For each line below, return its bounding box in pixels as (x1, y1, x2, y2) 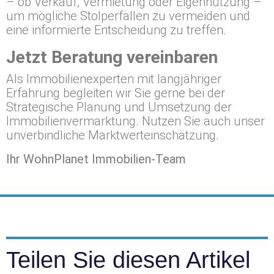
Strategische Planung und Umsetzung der (6, 100, 232, 114)
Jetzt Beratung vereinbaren (6, 47, 218, 67)
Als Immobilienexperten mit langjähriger (6, 72, 221, 86)
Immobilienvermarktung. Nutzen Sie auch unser (6, 114, 265, 128)
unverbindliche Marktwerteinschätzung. (6, 128, 219, 143)
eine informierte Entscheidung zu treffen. (6, 23, 226, 37)
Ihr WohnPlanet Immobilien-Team (6, 152, 186, 166)
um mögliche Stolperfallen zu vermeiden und (6, 9, 250, 23)
